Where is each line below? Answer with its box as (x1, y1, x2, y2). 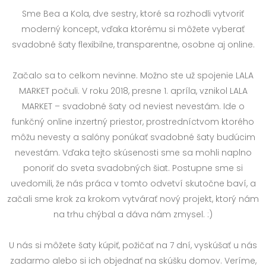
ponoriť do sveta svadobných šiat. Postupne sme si (23, 162, 243, 174)
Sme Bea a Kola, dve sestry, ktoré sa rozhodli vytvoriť (22, 8, 244, 20)
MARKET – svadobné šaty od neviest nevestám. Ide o (21, 100, 245, 112)
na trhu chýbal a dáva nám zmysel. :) (53, 208, 213, 220)
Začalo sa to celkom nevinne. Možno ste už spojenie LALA (12, 69, 254, 81)
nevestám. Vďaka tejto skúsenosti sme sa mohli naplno (14, 147, 252, 159)
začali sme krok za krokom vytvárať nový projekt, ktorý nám (7, 193, 259, 205)
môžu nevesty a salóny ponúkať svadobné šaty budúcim (11, 131, 255, 143)
